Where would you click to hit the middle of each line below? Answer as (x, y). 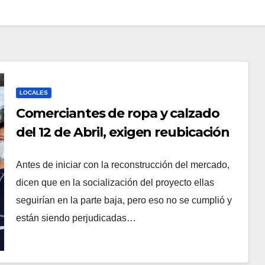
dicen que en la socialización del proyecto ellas (115, 182)
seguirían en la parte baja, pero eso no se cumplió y (124, 200)
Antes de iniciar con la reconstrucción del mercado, (122, 164)
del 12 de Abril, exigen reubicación (123, 132)
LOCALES (33, 92)
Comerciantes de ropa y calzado (117, 113)
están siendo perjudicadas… (76, 218)
